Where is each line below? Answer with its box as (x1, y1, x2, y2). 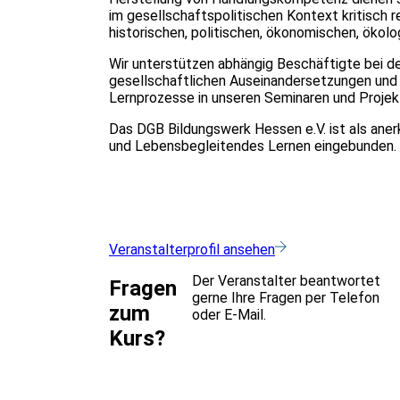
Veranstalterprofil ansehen (109, 240, 275, 258)
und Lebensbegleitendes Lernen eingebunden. (109, 137, 396, 154)
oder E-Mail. (192, 305, 267, 323)
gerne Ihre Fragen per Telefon (192, 288, 380, 306)
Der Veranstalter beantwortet (192, 271, 381, 289)
